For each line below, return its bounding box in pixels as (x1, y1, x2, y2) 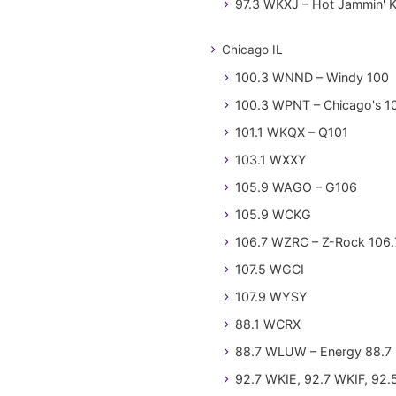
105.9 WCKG (235, 207, 311, 222)
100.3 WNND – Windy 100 (235, 70, 389, 85)
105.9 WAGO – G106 (235, 179, 357, 194)
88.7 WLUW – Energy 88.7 (235, 344, 392, 359)
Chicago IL (222, 42, 283, 57)
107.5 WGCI (235, 262, 304, 277)
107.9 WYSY (235, 289, 308, 304)
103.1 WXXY (235, 152, 307, 167)
